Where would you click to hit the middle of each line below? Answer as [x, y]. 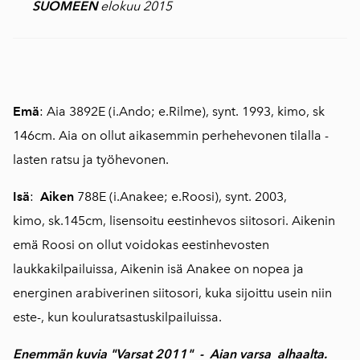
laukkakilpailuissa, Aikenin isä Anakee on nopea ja [158, 269]
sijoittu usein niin [282, 293]
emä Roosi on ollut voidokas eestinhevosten [141, 245]
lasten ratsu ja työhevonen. [91, 160]
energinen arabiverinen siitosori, [109, 293]
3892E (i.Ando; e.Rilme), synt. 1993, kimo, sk [195, 112]
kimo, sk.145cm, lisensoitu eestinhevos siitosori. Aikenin [174, 221]
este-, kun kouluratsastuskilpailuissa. [124, 317]
